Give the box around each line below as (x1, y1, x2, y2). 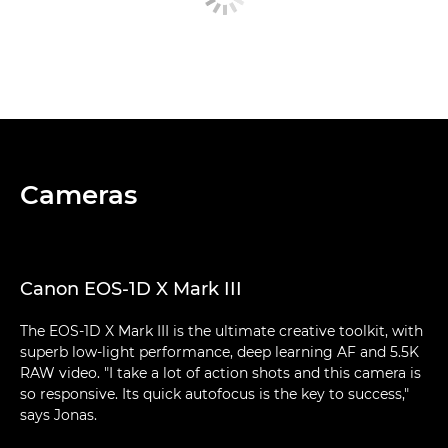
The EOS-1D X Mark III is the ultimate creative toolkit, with (20, 322, 423, 341)
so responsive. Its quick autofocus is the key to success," (20, 385, 409, 404)
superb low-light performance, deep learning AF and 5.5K (20, 343, 419, 362)
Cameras (20, 179, 137, 212)
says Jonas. (20, 406, 97, 425)
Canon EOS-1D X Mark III (20, 278, 242, 301)
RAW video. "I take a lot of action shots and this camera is (20, 364, 421, 383)
